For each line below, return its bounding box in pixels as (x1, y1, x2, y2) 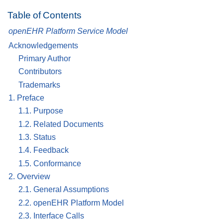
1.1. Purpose (18, 107, 63, 115)
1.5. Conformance (18, 159, 81, 168)
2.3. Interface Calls (18, 212, 84, 221)
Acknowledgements (8, 41, 78, 50)
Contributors (18, 67, 62, 76)
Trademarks (18, 80, 60, 89)
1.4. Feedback (18, 146, 69, 155)
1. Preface (8, 94, 44, 103)
